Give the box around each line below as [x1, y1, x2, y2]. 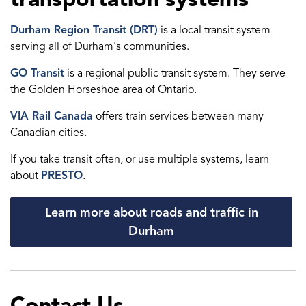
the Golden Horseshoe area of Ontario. [10, 83, 197, 97]
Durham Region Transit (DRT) [10, 23, 158, 38]
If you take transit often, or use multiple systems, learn [10, 152, 269, 167]
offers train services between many [93, 109, 264, 124]
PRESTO [41, 169, 83, 183]
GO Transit [10, 66, 64, 81]
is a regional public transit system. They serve [64, 66, 286, 81]
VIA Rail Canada [10, 109, 93, 124]
